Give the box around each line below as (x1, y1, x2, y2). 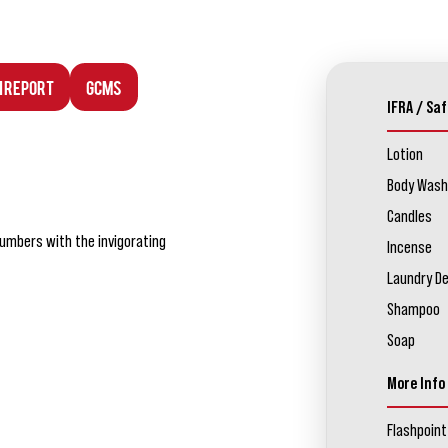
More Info (386, 374, 445, 393)
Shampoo (386, 300, 440, 319)
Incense (386, 238, 432, 257)
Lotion (386, 145, 423, 164)
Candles (386, 207, 432, 226)
